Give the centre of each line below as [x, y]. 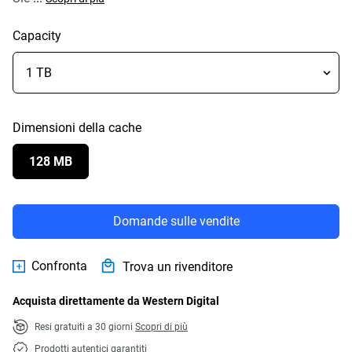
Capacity [37, 36]
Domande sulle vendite [176, 221]
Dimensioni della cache [77, 128]
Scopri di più [161, 327]
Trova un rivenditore [178, 266]
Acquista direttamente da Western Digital [116, 301]
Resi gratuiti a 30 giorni [85, 327]
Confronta [59, 266]
